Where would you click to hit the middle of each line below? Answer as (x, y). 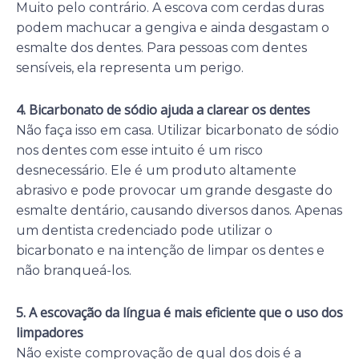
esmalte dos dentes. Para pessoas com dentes (161, 47)
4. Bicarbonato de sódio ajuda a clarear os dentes (163, 109)
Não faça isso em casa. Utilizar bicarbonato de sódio (177, 130)
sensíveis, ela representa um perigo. (130, 67)
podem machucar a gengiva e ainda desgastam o (173, 27)
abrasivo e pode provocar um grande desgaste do (174, 190)
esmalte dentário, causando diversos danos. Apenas (179, 210)
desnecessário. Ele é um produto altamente (156, 170)
